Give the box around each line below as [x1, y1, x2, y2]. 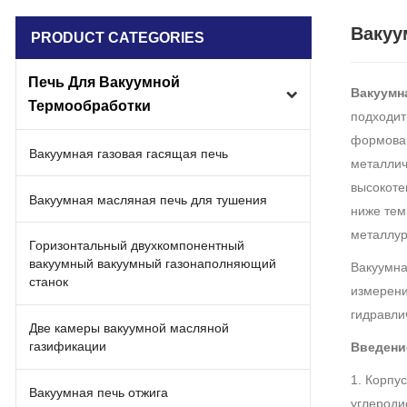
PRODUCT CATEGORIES [31, 29, 204, 45]
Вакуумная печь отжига [29, 384, 169, 400]
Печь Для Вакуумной [27, 74, 180, 90]
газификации [29, 339, 107, 354]
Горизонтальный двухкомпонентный [29, 238, 245, 253]
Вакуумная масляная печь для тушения [29, 192, 268, 207]
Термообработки [27, 97, 151, 114]
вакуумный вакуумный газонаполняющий [29, 256, 277, 272]
